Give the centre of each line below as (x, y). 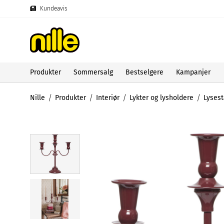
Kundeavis (54, 8)
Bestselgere (144, 72)
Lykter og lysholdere (161, 97)
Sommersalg (93, 72)
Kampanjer (193, 72)
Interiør (108, 97)
